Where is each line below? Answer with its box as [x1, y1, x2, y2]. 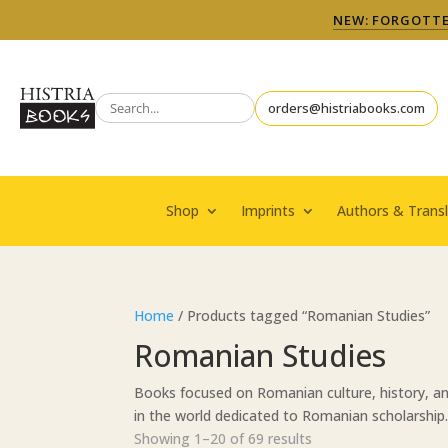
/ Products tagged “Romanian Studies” [174, 306, 431, 325]
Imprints [240, 201, 295, 220]
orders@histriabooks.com [268, 98, 425, 117]
